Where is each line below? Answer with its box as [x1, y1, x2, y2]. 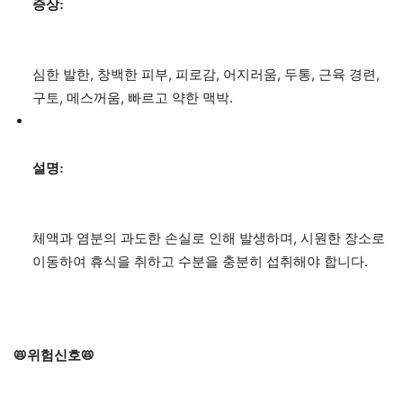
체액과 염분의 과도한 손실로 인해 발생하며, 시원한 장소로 [32, 229, 385, 247]
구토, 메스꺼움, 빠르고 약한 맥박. [32, 89, 233, 107]
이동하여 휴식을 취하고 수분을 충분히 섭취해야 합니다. [32, 253, 368, 271]
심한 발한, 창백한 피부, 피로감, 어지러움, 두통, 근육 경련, [32, 66, 380, 84]
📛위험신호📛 [13, 348, 94, 363]
